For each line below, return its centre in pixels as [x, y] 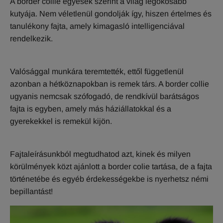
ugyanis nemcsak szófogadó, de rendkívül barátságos [105, 97]
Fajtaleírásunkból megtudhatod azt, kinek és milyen [100, 154]
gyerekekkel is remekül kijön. [61, 121]
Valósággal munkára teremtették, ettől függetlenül [97, 72]
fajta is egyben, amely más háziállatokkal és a [91, 109]
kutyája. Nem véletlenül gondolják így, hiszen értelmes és [111, 14]
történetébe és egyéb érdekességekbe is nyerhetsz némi [109, 179]
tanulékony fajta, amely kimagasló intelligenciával [97, 26]
